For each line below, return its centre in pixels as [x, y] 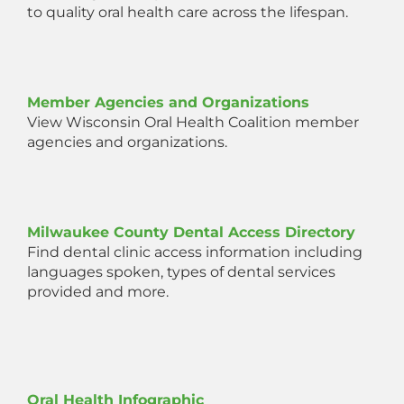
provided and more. [98, 292]
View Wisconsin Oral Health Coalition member [193, 123]
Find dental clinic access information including [195, 252]
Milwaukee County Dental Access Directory [191, 233]
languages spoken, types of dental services [181, 272]
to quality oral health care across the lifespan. [188, 13]
